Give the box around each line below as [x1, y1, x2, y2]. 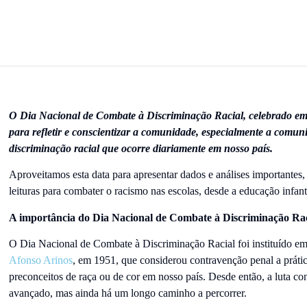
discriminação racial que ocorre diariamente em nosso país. [8, 143, 275, 154]
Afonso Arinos [8, 254, 73, 267]
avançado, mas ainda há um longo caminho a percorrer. [8, 287, 247, 299]
